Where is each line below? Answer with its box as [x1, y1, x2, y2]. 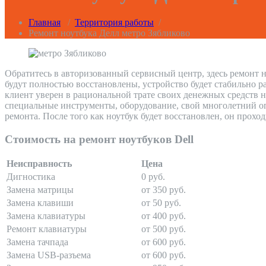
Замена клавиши [7, 198, 74, 208]
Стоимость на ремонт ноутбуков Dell [5, 132, 194, 145]
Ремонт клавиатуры [7, 224, 87, 235]
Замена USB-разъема [7, 250, 91, 261]
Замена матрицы [7, 185, 74, 195]
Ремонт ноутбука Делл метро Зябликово [28, 28, 190, 39]
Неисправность [7, 159, 72, 169]
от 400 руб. [141, 211, 186, 221]
